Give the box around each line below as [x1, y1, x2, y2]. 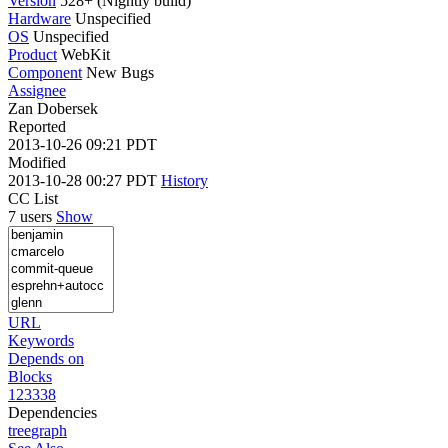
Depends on [8, 349, 84, 367]
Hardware [8, 9, 71, 27]
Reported [8, 117, 66, 135]
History [161, 171, 208, 189]
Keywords [8, 331, 74, 349]
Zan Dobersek [8, 99, 98, 117]
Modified [8, 153, 66, 171]
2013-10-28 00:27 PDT [8, 171, 161, 189]
